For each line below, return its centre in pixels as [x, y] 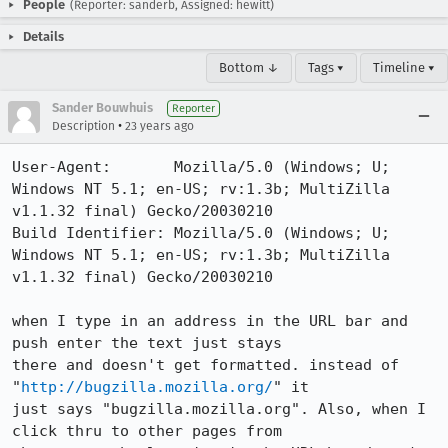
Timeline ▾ [404, 67]
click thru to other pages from [147, 431]
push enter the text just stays [147, 343]
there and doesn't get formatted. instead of [205, 365]
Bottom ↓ [249, 67]
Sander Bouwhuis [102, 107]
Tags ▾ [326, 67]
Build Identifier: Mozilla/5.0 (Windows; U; [201, 233]
